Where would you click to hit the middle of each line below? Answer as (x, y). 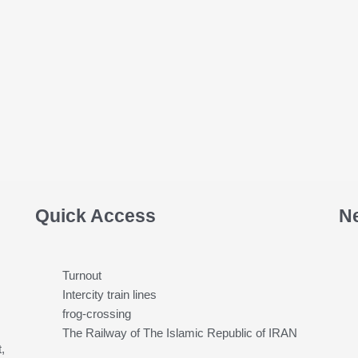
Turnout (82, 276)
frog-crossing (96, 314)
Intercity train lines (109, 295)
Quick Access (95, 216)
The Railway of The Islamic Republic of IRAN (179, 333)
